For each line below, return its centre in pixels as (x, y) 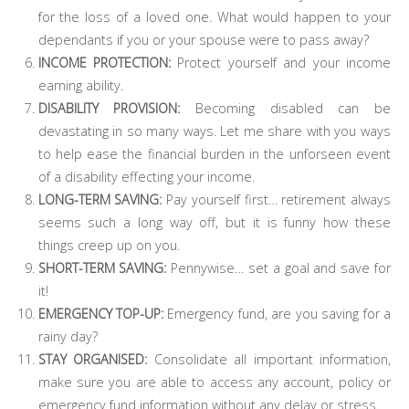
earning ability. (80, 85)
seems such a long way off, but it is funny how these (214, 222)
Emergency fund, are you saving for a (279, 313)
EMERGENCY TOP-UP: (103, 313)
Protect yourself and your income (284, 62)
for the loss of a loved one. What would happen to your (214, 16)
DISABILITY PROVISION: (116, 108)
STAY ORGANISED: (96, 359)
